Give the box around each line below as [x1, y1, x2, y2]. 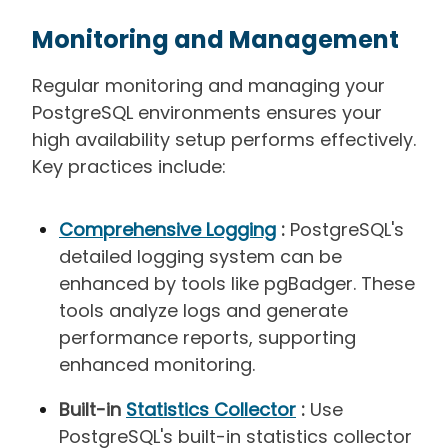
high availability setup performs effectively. [32, 126, 416, 152]
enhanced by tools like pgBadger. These [59, 270, 415, 296]
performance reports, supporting [59, 324, 356, 350]
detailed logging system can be [59, 243, 342, 269]
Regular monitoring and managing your [32, 72, 385, 98]
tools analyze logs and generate [59, 297, 348, 323]
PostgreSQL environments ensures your [32, 99, 382, 125]
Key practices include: [32, 153, 226, 179]
